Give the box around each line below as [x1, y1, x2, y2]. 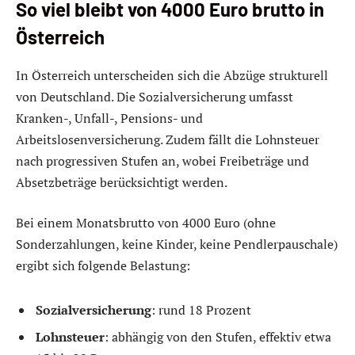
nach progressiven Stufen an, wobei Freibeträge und [16, 151, 309, 170]
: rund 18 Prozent [151, 301, 251, 319]
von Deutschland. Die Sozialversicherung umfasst [16, 87, 293, 105]
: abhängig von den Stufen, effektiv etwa [105, 328, 331, 346]
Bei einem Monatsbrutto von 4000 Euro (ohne [16, 214, 276, 232]
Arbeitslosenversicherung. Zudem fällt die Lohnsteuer [16, 130, 319, 148]
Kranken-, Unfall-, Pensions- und [16, 109, 203, 127]
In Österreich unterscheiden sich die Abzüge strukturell [16, 66, 328, 84]
